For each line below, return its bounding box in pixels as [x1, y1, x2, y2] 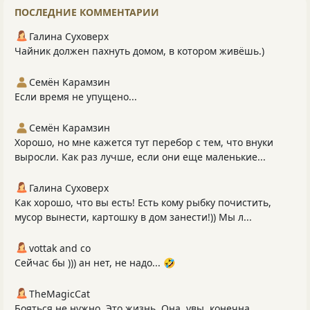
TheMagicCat [29, 287, 90, 301]
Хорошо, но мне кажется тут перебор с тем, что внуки [15, 136, 273, 149]
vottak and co [29, 241, 91, 255]
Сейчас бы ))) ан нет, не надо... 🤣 [15, 256, 175, 270]
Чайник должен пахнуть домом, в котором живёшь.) [15, 44, 264, 58]
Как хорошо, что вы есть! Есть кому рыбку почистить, [15, 196, 271, 210]
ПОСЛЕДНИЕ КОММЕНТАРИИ [15, 6, 159, 19]
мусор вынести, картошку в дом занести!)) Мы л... [15, 210, 252, 224]
